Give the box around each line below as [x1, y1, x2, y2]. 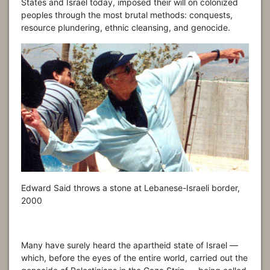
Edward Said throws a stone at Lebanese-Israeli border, [21, 182, 240, 193]
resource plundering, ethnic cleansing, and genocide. [21, 22, 230, 33]
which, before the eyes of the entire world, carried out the [21, 252, 248, 263]
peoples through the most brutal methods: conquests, [21, 10, 233, 20]
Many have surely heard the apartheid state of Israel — [21, 239, 238, 250]
